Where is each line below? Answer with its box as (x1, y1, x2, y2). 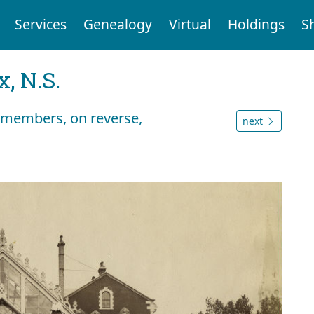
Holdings (227, 15, 285, 34)
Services (14, 15, 67, 34)
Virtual (168, 15, 211, 34)
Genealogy (83, 15, 152, 34)
